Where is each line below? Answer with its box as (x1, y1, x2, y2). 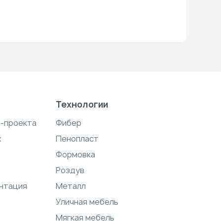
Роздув (55, 165, 84, 176)
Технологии (55, 99, 108, 110)
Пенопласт (55, 133, 99, 144)
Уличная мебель (55, 196, 118, 207)
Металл (55, 181, 86, 191)
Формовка (55, 149, 95, 160)
